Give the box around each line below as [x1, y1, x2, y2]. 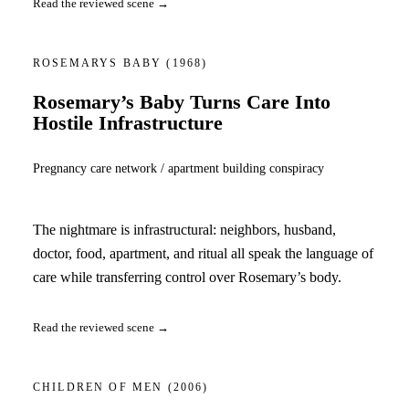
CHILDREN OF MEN [33, 381, 168, 394]
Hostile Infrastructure [33, 112, 223, 135]
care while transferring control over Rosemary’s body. [33, 268, 341, 285]
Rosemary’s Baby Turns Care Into [33, 91, 330, 114]
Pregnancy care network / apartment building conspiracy [33, 161, 324, 176]
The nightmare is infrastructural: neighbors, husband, [33, 221, 336, 237]
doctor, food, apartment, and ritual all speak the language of [33, 245, 373, 261]
